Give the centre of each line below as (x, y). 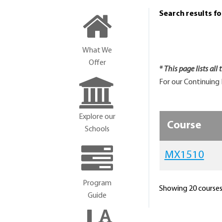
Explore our (97, 117)
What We (97, 51)
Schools (97, 129)
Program (97, 183)
